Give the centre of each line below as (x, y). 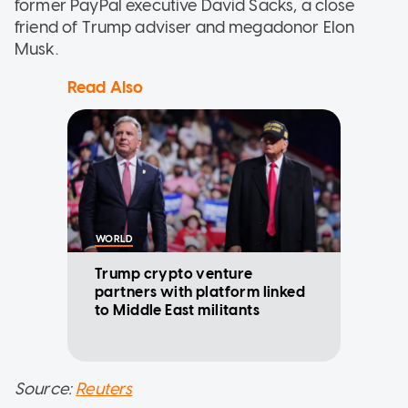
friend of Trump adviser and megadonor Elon (185, 27)
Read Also (106, 87)
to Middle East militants (178, 310)
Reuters (104, 388)
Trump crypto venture (174, 273)
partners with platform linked (200, 291)
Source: (46, 388)
